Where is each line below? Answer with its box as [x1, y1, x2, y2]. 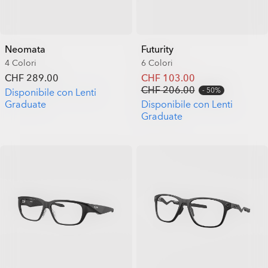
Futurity [141, 42, 173, 56]
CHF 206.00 [141, 83, 195, 97]
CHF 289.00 [5, 71, 59, 85]
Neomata [5, 42, 45, 56]
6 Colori [141, 57, 173, 69]
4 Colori [5, 57, 36, 69]
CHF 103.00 [141, 71, 195, 85]
